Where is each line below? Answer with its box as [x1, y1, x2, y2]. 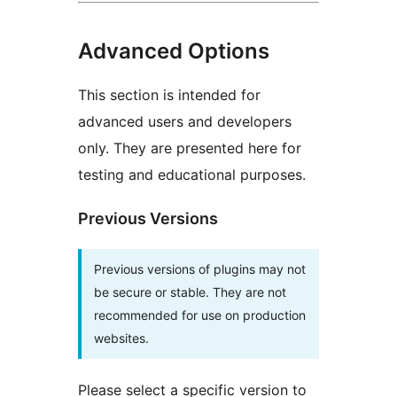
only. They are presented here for [78, 138, 301, 157]
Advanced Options [78, 37, 269, 64]
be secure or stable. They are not [94, 284, 286, 300]
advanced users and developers [78, 112, 292, 130]
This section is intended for [78, 85, 261, 104]
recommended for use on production [94, 307, 306, 323]
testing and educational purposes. [78, 165, 306, 183]
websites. [94, 330, 149, 346]
